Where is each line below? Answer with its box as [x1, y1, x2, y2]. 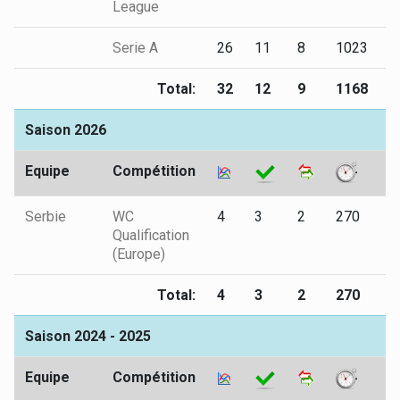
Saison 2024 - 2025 [25, 328, 151, 345]
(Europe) [112, 246, 165, 262]
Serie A [112, 39, 158, 56]
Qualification [112, 227, 189, 244]
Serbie [25, 208, 66, 225]
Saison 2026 [25, 121, 106, 138]
